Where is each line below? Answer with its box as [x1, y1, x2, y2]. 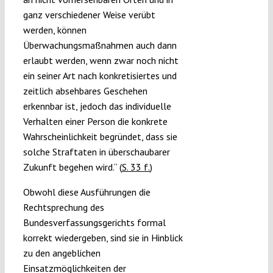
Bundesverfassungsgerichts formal [23, 216, 166, 229]
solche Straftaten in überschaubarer [23, 146, 170, 158]
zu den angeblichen [23, 247, 101, 260]
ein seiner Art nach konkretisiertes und [23, 69, 177, 82]
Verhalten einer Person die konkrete [23, 115, 168, 128]
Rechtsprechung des [23, 201, 104, 214]
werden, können [23, 24, 87, 37]
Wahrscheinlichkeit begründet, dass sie [23, 130, 177, 143]
